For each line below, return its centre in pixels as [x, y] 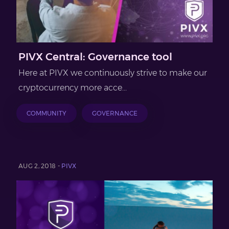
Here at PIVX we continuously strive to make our [113, 73]
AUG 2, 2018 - [40, 166]
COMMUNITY [47, 113]
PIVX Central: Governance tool [95, 57]
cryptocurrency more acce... [73, 88]
